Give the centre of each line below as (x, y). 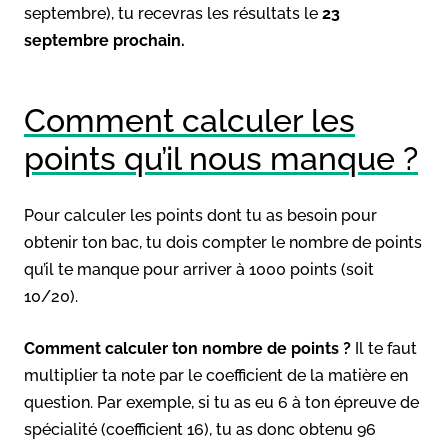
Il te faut (384, 348)
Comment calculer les (189, 120)
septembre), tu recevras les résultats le (173, 13)
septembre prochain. (104, 40)
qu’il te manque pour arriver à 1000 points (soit (199, 269)
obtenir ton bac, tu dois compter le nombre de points (223, 242)
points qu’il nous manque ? (221, 158)
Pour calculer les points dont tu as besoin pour (200, 215)
